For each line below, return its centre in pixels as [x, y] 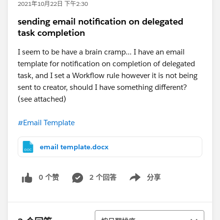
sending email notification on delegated [100, 21]
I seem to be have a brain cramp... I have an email [101, 52]
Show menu [141, 182]
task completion [51, 33]
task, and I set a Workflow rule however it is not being [108, 75]
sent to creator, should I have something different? [103, 87]
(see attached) [42, 99]
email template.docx [74, 147]
